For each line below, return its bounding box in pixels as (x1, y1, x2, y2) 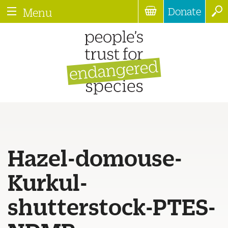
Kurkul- (8, 166, 88, 196)
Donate (168, 5, 201, 17)
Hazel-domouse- (8, 142, 182, 172)
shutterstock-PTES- (8, 191, 216, 220)
